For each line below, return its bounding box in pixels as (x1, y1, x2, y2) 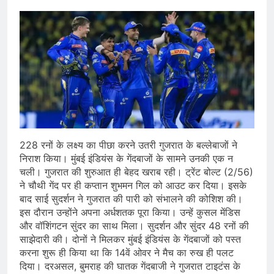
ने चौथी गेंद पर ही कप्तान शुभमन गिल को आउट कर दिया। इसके (20, 179, 246, 191)
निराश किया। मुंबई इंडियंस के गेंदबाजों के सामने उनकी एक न (20, 152, 233, 165)
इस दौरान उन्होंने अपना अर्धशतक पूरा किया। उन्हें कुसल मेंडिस (20, 206, 240, 218)
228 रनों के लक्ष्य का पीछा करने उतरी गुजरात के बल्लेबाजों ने (20, 138, 237, 151)
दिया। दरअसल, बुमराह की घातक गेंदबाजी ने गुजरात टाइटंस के (20, 259, 240, 272)
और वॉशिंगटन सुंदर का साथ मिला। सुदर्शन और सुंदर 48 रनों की (20, 219, 249, 232)
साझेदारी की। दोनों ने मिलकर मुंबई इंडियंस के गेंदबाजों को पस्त (20, 232, 241, 245)
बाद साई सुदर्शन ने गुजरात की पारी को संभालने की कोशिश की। (20, 192, 243, 205)
